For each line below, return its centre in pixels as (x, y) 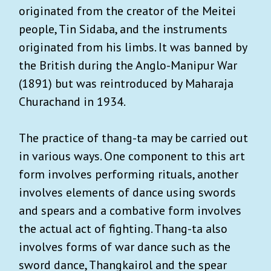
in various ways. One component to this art (132, 156)
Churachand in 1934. (72, 101)
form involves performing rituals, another (129, 174)
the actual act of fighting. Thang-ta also (123, 228)
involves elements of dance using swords (127, 192)
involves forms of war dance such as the (125, 247)
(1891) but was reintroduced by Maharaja (126, 83)
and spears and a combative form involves (130, 210)
